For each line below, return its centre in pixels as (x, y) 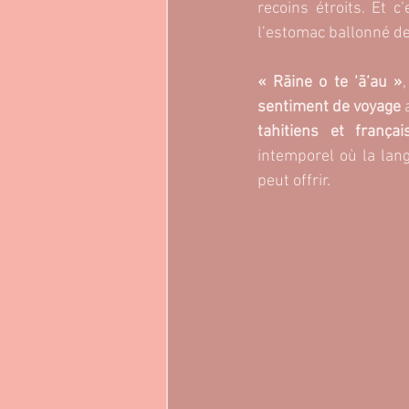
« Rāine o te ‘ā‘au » (330, 83)
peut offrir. (294, 182)
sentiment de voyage (331, 108)
